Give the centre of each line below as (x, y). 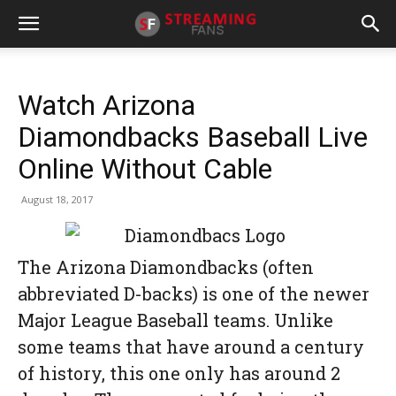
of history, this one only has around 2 (179, 373)
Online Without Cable (145, 169)
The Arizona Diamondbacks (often (166, 267)
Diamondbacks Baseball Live (193, 137)
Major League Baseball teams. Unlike (175, 320)
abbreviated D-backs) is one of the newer (194, 293)
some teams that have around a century (191, 346)
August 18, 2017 (57, 199)
